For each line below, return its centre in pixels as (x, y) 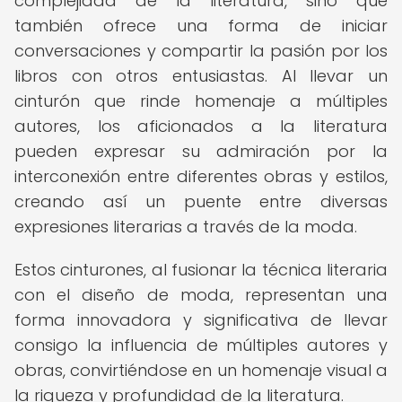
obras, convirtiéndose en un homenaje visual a (201, 370)
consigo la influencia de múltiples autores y (201, 345)
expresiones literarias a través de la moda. (186, 227)
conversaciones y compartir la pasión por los (201, 51)
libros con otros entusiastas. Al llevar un (201, 76)
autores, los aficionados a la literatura (201, 126)
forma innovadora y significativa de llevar (201, 320)
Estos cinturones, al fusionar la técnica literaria (201, 270)
